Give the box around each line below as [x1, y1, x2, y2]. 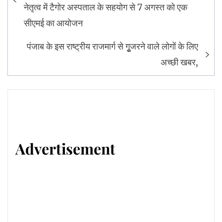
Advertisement [15, 139, 115, 159]
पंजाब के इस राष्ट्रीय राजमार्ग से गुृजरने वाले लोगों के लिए [27, 41, 198, 53]
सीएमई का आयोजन [24, 17, 83, 29]
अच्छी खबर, [161, 56, 198, 68]
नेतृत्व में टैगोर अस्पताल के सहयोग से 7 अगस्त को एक [24, 1, 187, 13]
